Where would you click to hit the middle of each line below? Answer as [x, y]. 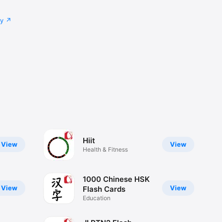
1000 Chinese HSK [116, 179]
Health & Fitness [105, 150]
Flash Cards [104, 189]
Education [96, 198]
